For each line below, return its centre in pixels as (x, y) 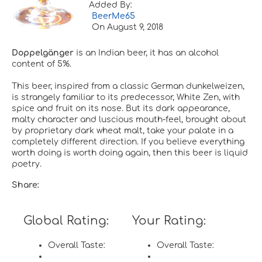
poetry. (27, 164)
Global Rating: (66, 221)
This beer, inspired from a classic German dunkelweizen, (128, 87)
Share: (25, 185)
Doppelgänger (43, 53)
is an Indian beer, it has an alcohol (146, 53)
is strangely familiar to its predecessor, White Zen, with (126, 98)
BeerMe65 (113, 16)
